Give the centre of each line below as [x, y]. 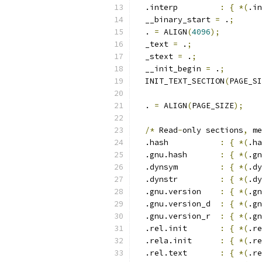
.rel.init [178, 228]
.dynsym [178, 167]
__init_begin [171, 69]
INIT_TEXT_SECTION [180, 81]
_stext [157, 56]
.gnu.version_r [178, 216]
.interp [178, 7]
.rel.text [178, 253]
